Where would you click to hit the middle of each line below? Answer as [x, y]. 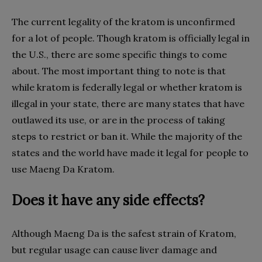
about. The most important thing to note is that [119, 71]
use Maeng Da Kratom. [63, 169]
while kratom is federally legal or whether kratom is [127, 87]
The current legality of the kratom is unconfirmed [123, 22]
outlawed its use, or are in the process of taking [118, 120]
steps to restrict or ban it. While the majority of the [127, 136]
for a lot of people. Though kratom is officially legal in [131, 38]
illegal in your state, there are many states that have [128, 104]
